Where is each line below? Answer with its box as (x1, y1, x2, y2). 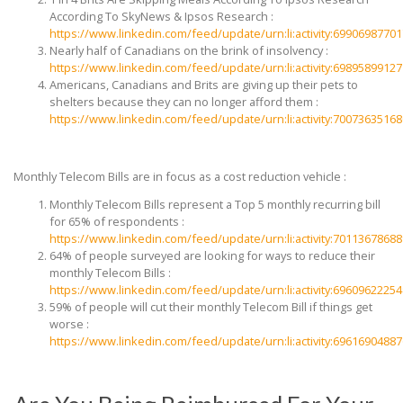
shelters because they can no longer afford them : (49, 94, 318, 111)
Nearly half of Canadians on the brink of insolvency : (49, 42, 328, 59)
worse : (49, 316, 89, 333)
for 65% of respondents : (49, 213, 184, 230)
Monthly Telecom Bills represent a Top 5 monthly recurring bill (49, 196, 381, 213)
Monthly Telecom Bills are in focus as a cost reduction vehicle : (13, 167, 346, 184)
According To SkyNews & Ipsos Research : (49, 8, 273, 25)
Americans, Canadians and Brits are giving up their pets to (49, 76, 358, 94)
